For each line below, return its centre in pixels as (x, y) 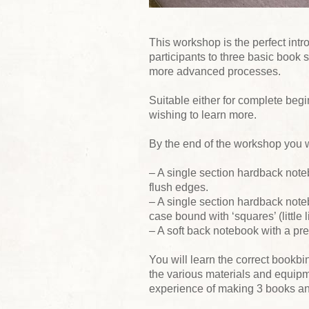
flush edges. (179, 187)
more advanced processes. (215, 71)
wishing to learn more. (203, 114)
